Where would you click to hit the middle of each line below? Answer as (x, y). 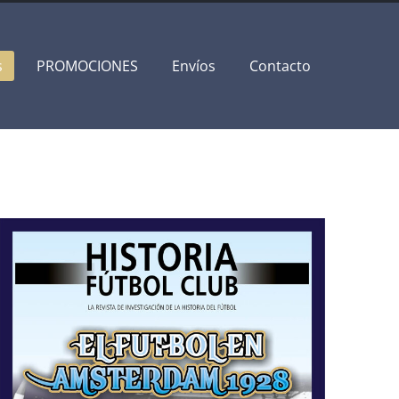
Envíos (194, 65)
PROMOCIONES (87, 65)
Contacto (280, 65)
